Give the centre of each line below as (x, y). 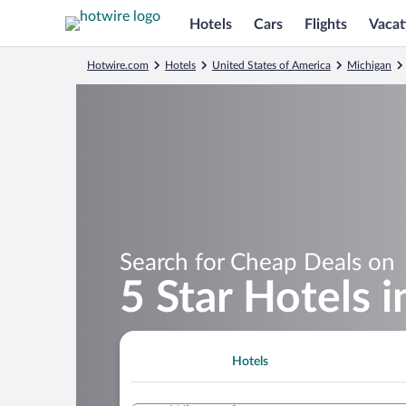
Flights (326, 24)
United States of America (271, 65)
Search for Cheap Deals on (257, 262)
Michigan (369, 65)
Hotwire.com (118, 65)
